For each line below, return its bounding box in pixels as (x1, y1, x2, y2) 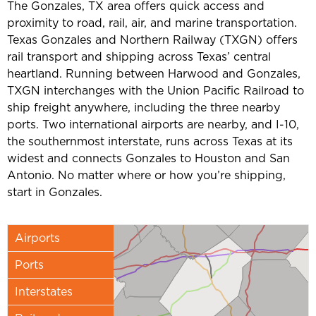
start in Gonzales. (7, 183, 102, 200)
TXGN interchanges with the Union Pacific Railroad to (7, 82, 304, 98)
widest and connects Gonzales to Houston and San (7, 150, 290, 166)
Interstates (15, 284, 73, 300)
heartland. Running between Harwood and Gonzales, (7, 65, 300, 81)
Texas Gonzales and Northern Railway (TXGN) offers (7, 31, 298, 47)
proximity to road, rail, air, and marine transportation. (7, 14, 297, 30)
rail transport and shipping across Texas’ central (7, 48, 271, 64)
